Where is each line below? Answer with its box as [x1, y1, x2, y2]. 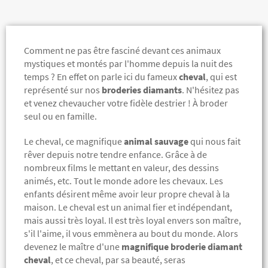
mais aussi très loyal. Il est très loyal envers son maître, [24, 214, 241, 227]
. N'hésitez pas [182, 84, 239, 96]
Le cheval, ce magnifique [24, 135, 124, 148]
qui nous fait [188, 135, 240, 148]
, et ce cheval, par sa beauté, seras [51, 254, 185, 266]
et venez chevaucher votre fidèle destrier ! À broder [24, 97, 228, 109]
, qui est [206, 71, 237, 83]
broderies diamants [102, 84, 182, 96]
